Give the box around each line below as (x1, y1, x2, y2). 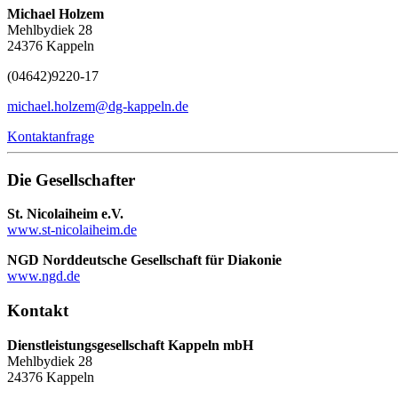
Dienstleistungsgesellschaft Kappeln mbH (7, 337, 253, 353)
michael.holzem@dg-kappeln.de (7, 99, 188, 115)
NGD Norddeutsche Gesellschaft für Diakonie (7, 252, 282, 268)
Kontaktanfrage (7, 129, 94, 145)
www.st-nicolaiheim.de (7, 222, 137, 238)
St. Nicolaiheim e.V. (7, 206, 123, 222)
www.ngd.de (7, 268, 80, 284)
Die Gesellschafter (7, 170, 135, 189)
